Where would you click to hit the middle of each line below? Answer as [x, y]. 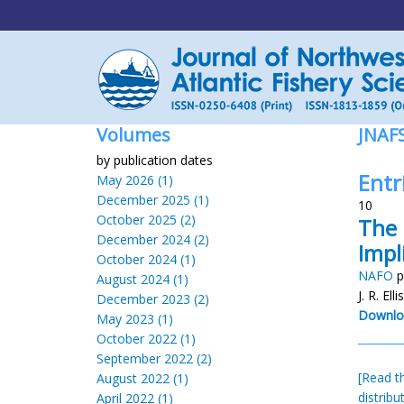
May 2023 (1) [135, 319]
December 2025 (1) [153, 200]
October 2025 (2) [146, 220]
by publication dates [155, 160]
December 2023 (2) [153, 299]
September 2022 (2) [154, 358]
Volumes [133, 135]
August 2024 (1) [142, 279]
